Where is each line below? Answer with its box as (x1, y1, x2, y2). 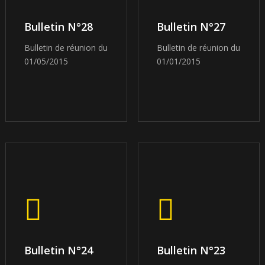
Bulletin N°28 (24, 19, 93, 34)
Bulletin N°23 (156, 243, 225, 257)
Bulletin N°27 (156, 19, 225, 34)
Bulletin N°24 (24, 243, 93, 257)
